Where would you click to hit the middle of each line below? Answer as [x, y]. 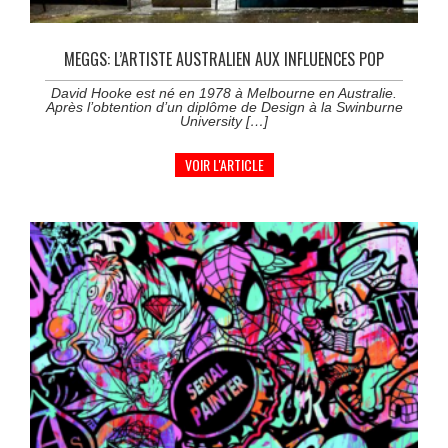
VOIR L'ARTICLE [224, 164]
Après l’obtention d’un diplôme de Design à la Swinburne [224, 106]
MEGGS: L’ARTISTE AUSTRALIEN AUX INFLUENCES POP [224, 58]
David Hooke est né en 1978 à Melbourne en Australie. [224, 92]
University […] [224, 120]
